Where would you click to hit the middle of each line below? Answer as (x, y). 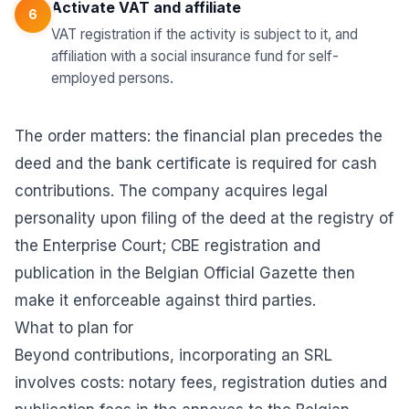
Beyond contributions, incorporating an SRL (173, 355)
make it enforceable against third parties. (165, 300)
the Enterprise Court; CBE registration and (168, 246)
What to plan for (74, 328)
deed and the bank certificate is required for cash (196, 163)
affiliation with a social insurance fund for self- (195, 56)
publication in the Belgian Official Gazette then (185, 273)
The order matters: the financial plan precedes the (199, 136)
